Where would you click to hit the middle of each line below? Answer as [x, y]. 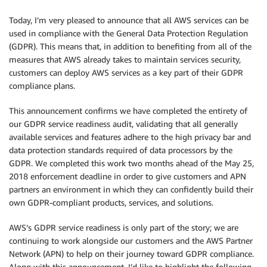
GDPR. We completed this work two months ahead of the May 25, [131, 163]
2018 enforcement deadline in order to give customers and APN [128, 176]
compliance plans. [42, 86]
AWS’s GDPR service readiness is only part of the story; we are [124, 227]
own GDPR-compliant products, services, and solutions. [111, 202]
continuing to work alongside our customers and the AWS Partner [131, 240]
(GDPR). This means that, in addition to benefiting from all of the [130, 46]
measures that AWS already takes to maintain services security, [125, 59]
